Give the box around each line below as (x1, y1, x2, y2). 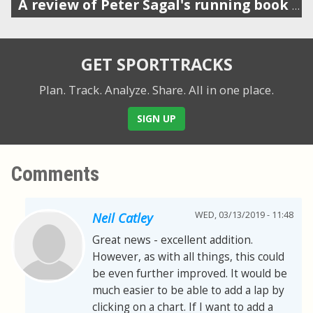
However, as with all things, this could (92, 249, 284, 265)
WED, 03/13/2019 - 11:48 (195, 209, 293, 221)
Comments (11, 162, 99, 187)
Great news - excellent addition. (92, 233, 253, 248)
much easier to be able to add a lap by (92, 283, 284, 298)
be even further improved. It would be (92, 266, 287, 282)
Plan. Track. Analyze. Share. (39, 81, 186, 98)
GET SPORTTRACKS (80, 52, 233, 75)
